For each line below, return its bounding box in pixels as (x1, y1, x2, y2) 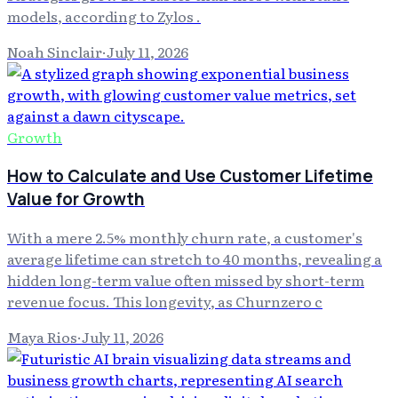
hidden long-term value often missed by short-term (7, 269, 364, 291)
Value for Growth (7, 187, 145, 211)
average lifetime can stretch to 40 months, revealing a (7, 248, 382, 270)
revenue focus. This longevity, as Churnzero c (7, 291, 322, 313)
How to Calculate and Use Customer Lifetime (7, 163, 373, 187)
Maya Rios (7, 326, 77, 348)
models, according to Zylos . (7, 4, 201, 27)
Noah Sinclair (7, 40, 102, 62)
